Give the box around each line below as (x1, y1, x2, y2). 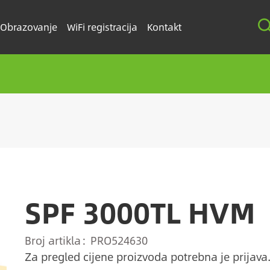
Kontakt (146, 19, 181, 35)
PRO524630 (90, 232, 148, 249)
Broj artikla (24, 232, 81, 249)
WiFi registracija (66, 19, 137, 35)
